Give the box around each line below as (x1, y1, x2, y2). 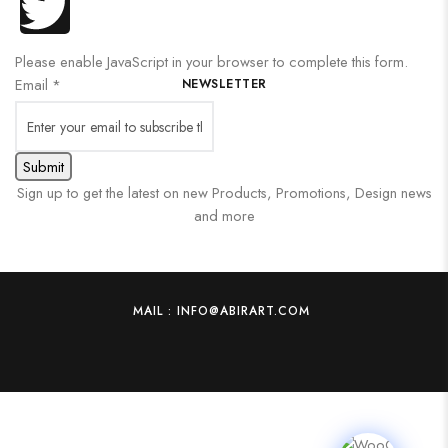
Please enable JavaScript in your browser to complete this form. (15, 50, 408, 72)
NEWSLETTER (181, 74, 267, 93)
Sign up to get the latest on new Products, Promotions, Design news (16, 181, 432, 203)
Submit (23, 155, 64, 177)
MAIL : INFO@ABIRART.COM (133, 301, 311, 320)
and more (193, 204, 255, 226)
